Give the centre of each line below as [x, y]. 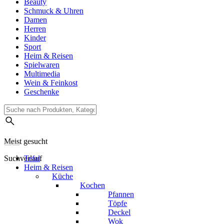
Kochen [92, 185]
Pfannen [121, 194]
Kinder [35, 38]
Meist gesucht [26, 141]
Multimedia [42, 74]
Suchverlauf [23, 158]
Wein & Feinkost [51, 83]
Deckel [119, 212]
